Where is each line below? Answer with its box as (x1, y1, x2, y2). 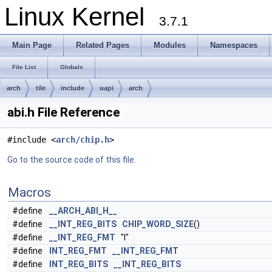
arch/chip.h (56, 135, 109, 144)
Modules (154, 41, 186, 50)
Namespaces (210, 41, 257, 50)
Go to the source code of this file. (7, 155, 136, 165)
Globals (60, 64, 83, 70)
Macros (8, 185, 51, 200)
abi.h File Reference (7, 105, 120, 120)
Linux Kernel (4, 2, 159, 31)
